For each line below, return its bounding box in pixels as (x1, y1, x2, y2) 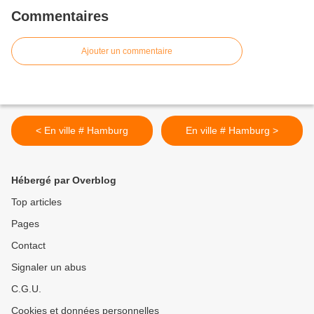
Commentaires (11, 8, 109, 25)
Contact (11, 240, 46, 252)
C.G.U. (11, 283, 41, 295)
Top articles (11, 196, 62, 208)
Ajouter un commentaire (81, 46, 172, 57)
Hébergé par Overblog (11, 175, 116, 186)
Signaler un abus (11, 261, 86, 273)
